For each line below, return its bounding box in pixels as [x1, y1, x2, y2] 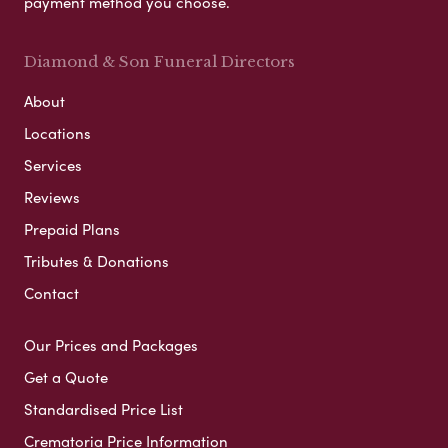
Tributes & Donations [24, 249, 169, 272]
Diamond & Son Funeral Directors [24, 51, 295, 71]
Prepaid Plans [24, 217, 120, 240]
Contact [24, 281, 79, 304]
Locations [24, 121, 91, 144]
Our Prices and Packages [24, 333, 198, 356]
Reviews [24, 185, 80, 208]
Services [24, 153, 82, 176]
